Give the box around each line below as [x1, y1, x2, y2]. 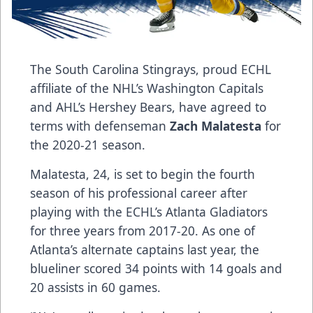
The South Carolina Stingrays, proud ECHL [30, 61, 271, 78]
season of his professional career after [30, 184, 247, 202]
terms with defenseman [30, 117, 170, 135]
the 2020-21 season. [30, 136, 145, 154]
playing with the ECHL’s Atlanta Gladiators [30, 203, 268, 221]
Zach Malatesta [170, 117, 261, 135]
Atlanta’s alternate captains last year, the [30, 241, 259, 259]
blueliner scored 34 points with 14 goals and [30, 260, 282, 277]
